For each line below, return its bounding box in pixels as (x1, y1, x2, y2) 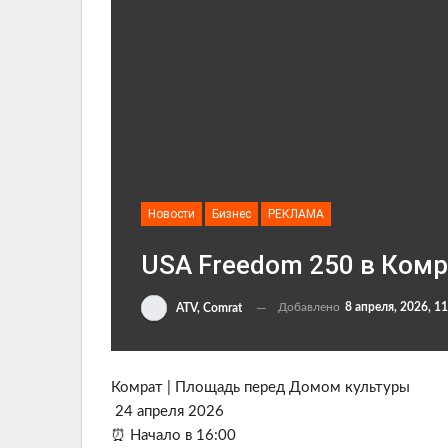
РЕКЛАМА (268, 207, 324, 222)
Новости (148, 207, 195, 222)
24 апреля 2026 (111, 404, 224, 419)
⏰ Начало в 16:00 (111, 428, 236, 443)
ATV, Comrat (176, 302, 242, 314)
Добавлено (278, 301, 343, 314)
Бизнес (212, 207, 251, 222)
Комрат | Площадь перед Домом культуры (111, 380, 410, 395)
